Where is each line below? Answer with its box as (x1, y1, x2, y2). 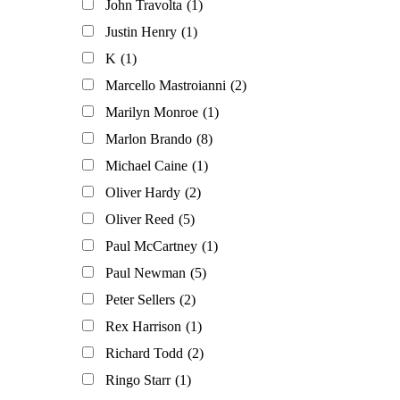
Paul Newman (105, 265, 186, 281)
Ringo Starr (105, 372, 171, 388)
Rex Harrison (105, 319, 181, 335)
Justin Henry (105, 24, 177, 40)
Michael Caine (105, 158, 187, 174)
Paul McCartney (105, 238, 197, 254)
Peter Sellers (105, 292, 175, 308)
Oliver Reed (105, 212, 174, 228)
